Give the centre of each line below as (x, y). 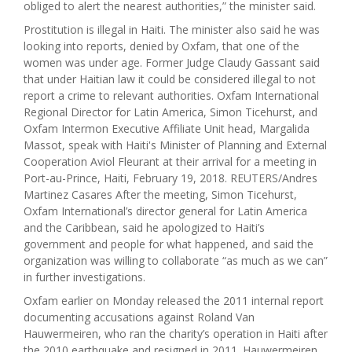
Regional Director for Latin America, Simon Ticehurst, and (170, 112)
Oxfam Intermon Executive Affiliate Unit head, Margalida (167, 128)
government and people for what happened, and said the (169, 244)
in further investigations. (84, 277)
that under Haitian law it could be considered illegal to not (170, 79)
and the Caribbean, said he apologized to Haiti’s (144, 227)
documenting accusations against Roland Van (139, 317)
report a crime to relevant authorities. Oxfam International (171, 95)
